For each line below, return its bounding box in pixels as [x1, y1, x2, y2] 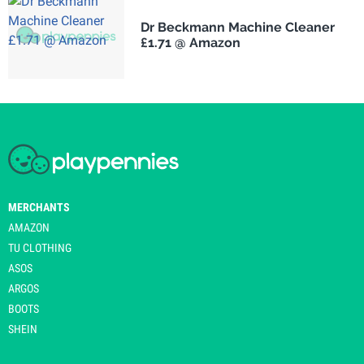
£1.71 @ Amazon [140, 35, 240, 51]
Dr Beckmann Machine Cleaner [140, 19, 335, 36]
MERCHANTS [8, 200, 70, 214]
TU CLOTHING [8, 240, 71, 254]
